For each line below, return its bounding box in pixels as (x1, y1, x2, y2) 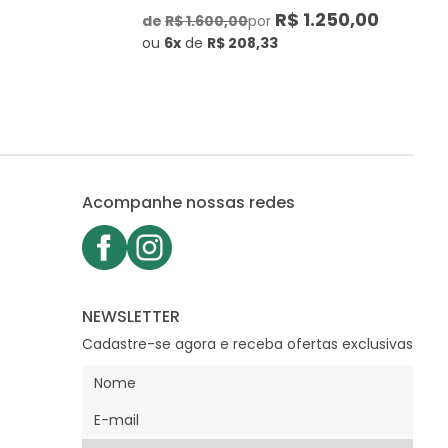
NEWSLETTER (81, 305, 180, 328)
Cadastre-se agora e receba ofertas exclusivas (81, 334, 413, 354)
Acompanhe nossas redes (81, 191, 295, 214)
